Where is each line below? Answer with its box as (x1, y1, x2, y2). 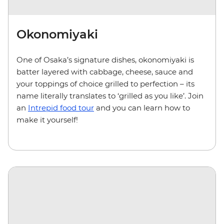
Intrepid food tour (28, 102, 94, 112)
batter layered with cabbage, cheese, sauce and (16, 66, 193, 76)
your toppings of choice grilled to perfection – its (16, 78, 194, 88)
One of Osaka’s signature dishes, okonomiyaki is (16, 54, 194, 64)
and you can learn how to (94, 102, 190, 112)
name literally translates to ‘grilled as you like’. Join (16, 90, 203, 100)
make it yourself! (16, 114, 78, 124)
